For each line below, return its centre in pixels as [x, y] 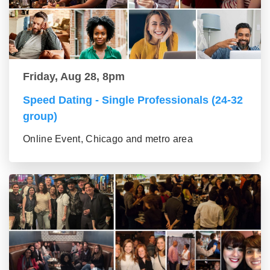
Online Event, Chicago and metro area [108, 139]
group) [40, 117]
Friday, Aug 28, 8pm [74, 77]
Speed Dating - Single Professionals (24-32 [133, 100]
